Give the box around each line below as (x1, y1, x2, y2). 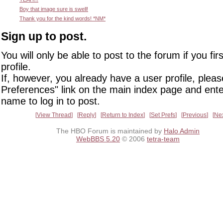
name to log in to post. (1, 95, 100, 107)
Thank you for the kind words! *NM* (19, 15, 106, 22)
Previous (183, 111, 207, 118)
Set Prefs (151, 111, 175, 118)
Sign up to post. (1, 30, 87, 43)
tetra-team (147, 135, 180, 143)
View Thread (37, 111, 71, 118)
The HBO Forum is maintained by (56, 127, 164, 135)
